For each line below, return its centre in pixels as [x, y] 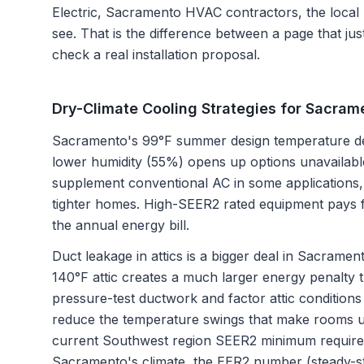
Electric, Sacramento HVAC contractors [175, 12]
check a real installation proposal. [156, 54]
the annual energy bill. [121, 225]
